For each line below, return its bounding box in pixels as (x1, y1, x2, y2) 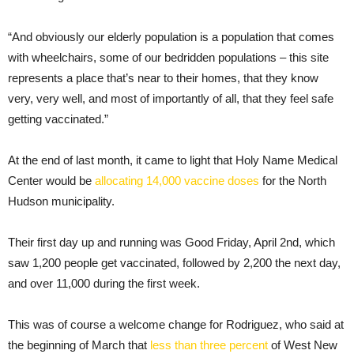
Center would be (8, 173, 95, 187)
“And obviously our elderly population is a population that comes (8, 29, 334, 43)
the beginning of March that (8, 337, 150, 352)
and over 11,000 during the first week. (8, 276, 200, 290)
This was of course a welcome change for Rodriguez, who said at (8, 317, 344, 331)
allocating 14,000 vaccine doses (95, 173, 259, 187)
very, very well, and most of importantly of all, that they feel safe (8, 91, 333, 105)
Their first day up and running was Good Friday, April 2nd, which (8, 235, 335, 249)
